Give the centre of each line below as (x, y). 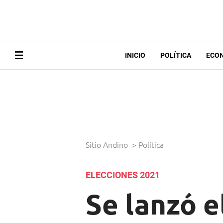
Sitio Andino (108, 145)
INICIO (135, 56)
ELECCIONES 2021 (123, 175)
